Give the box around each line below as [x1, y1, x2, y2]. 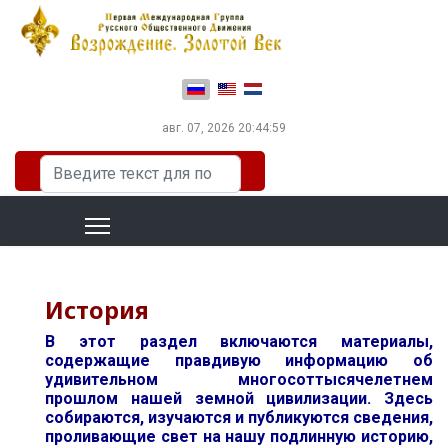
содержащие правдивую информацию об [45, 351, 433, 370]
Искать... [38, 155, 94, 172]
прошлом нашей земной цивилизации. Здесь [45, 389, 433, 408]
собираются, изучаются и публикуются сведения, [45, 408, 433, 427]
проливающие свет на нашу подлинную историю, [45, 427, 433, 446]
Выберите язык [180, 71, 268, 85]
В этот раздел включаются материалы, [45, 332, 433, 351]
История [45, 294, 149, 326]
